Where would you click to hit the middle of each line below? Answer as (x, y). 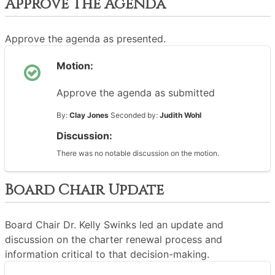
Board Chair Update (84, 190)
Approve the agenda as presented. (85, 39)
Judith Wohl (180, 115)
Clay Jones (89, 115)
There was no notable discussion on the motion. (138, 153)
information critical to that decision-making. (107, 254)
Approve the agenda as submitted (136, 93)
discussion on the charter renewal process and (114, 239)
